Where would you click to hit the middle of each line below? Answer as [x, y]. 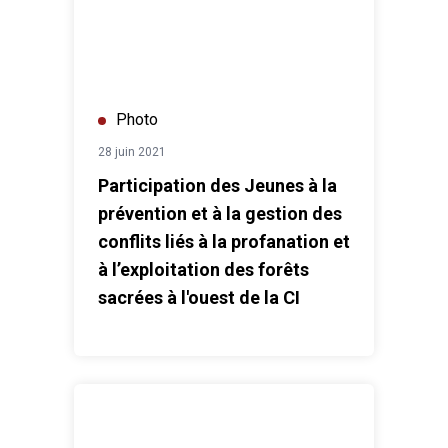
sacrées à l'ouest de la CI [199, 298]
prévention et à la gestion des [220, 214]
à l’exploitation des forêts [203, 270]
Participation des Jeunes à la [217, 186]
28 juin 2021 [132, 152]
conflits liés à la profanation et [224, 242]
